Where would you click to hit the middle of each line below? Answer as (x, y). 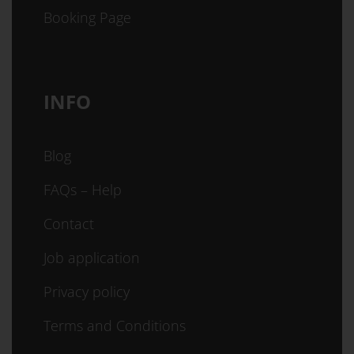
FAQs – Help (83, 190)
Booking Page (87, 17)
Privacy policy (87, 292)
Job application (92, 258)
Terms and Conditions (115, 326)
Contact (69, 224)
